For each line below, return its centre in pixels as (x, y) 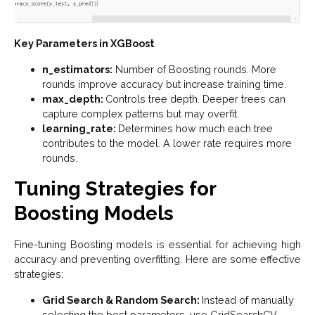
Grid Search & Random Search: (122, 300)
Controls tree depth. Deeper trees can (195, 98)
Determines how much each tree (195, 128)
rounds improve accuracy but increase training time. (164, 84)
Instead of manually (248, 300)
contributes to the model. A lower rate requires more (167, 143)
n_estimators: (77, 69)
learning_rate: (80, 128)
